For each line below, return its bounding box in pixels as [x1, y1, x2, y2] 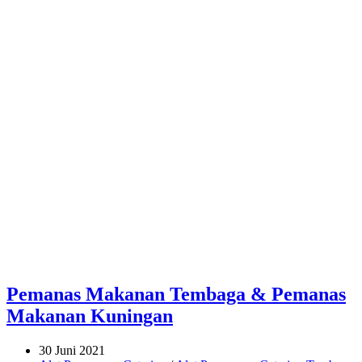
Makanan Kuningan [6, 305, 173, 326]
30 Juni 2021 [39, 343, 105, 357]
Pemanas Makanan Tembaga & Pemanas [6, 283, 346, 305]
